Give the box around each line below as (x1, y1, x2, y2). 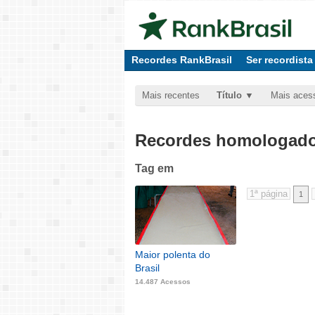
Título (217, 90, 242, 101)
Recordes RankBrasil (131, 54, 232, 65)
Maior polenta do (135, 249, 210, 261)
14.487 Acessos (135, 278, 191, 286)
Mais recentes (142, 90, 200, 101)
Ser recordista (246, 54, 313, 65)
